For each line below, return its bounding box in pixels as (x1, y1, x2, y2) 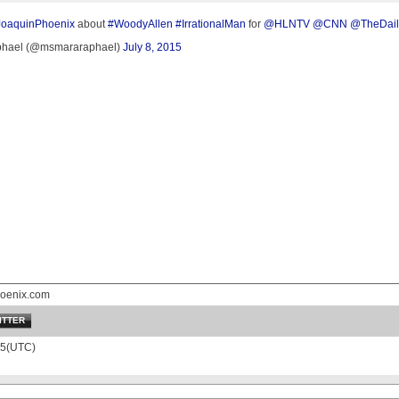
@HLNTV (264, 18, 310, 30)
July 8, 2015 (123, 41, 182, 53)
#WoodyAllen (108, 18, 173, 30)
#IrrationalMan (175, 18, 246, 30)
